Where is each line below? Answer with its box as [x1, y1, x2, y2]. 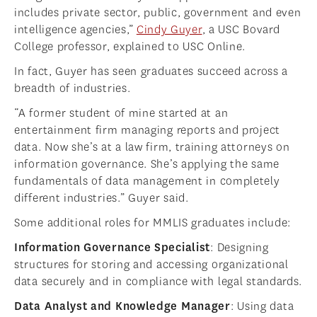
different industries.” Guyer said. [14, 190, 189, 206]
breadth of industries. [14, 81, 131, 96]
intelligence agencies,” [14, 22, 137, 38]
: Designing [210, 240, 269, 255]
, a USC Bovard [202, 22, 280, 38]
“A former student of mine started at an [14, 105, 229, 121]
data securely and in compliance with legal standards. [14, 274, 303, 289]
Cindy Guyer [136, 22, 202, 38]
